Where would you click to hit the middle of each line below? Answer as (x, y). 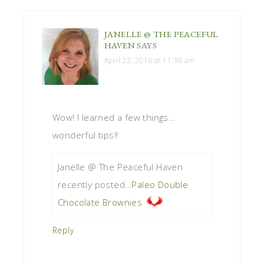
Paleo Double (160, 184)
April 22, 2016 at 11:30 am (150, 60)
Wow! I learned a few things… (114, 117)
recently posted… (95, 184)
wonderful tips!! (85, 135)
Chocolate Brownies (100, 202)
